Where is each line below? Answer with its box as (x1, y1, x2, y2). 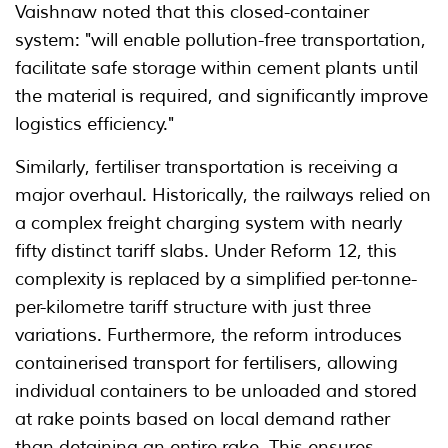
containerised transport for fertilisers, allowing (15, 352, 398, 375)
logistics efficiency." (15, 113, 174, 136)
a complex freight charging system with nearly (15, 212, 402, 235)
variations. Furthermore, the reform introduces (15, 324, 402, 347)
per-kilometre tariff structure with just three (15, 296, 371, 319)
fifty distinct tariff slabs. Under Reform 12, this (15, 240, 397, 263)
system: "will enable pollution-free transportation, (15, 29, 426, 52)
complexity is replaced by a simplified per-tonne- (15, 268, 417, 291)
